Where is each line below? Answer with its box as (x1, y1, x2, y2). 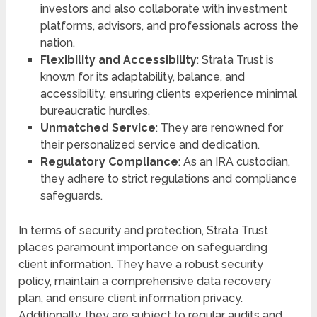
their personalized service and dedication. (40, 137, 260, 151)
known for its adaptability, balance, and (40, 69, 245, 83)
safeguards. (40, 188, 103, 202)
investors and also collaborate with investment (40, 1, 287, 16)
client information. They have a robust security (18, 257, 264, 271)
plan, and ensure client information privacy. (18, 291, 243, 305)
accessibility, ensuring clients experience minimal (40, 86, 297, 100)
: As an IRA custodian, (178, 154, 290, 168)
